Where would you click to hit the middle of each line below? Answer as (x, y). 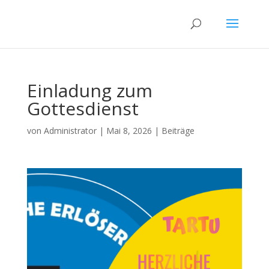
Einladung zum (89, 90)
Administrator (70, 131)
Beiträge (178, 131)
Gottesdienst (83, 108)
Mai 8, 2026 (129, 131)
